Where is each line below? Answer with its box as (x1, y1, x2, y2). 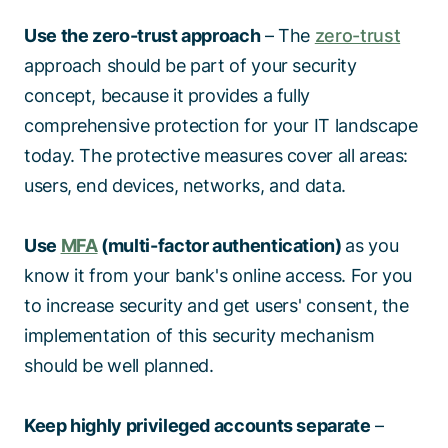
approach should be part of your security (24, 55, 357, 77)
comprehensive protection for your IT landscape (24, 115, 418, 137)
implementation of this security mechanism (24, 325, 375, 347)
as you (345, 235, 399, 257)
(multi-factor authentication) (97, 235, 346, 257)
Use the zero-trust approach (24, 25, 261, 47)
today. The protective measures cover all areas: (24, 145, 409, 167)
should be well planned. (24, 355, 223, 377)
